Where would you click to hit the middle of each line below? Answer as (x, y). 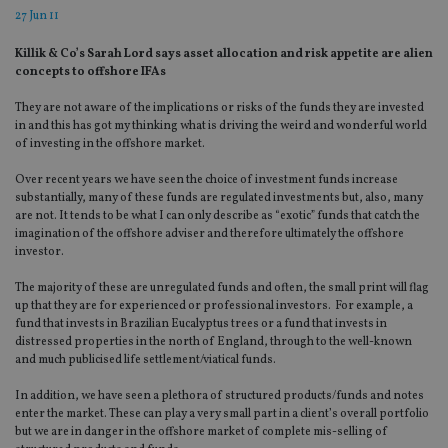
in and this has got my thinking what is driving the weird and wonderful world (221, 126)
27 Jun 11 (37, 16)
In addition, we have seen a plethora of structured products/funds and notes (219, 396)
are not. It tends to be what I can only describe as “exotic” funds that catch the (217, 216)
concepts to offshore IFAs (90, 72)
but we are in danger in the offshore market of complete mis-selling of (201, 432)
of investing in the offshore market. (110, 144)
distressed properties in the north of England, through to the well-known (213, 342)
